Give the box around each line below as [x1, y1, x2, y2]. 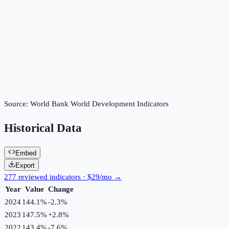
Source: [4, 100, 30, 108]
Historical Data [4, 122, 82, 135]
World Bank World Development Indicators [30, 100, 169, 108]
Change [48, 185, 74, 193]
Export [15, 161, 35, 169]
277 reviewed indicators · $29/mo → [4, 172, 122, 181]
